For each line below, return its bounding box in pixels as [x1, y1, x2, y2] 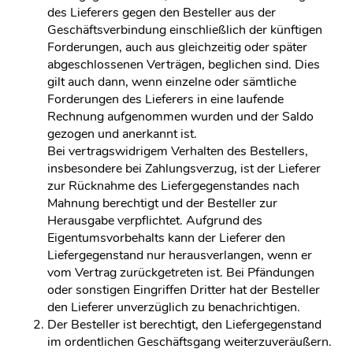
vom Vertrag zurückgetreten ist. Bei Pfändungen [47, 264, 314, 281]
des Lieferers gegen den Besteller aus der [47, 4, 276, 21]
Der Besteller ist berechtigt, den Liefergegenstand [47, 316, 321, 333]
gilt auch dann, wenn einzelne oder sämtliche [47, 73, 296, 91]
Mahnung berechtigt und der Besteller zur [47, 195, 277, 212]
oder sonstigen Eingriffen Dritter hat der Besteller [47, 281, 320, 299]
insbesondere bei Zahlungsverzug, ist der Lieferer [47, 160, 321, 177]
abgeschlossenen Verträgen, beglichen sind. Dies [47, 56, 320, 73]
